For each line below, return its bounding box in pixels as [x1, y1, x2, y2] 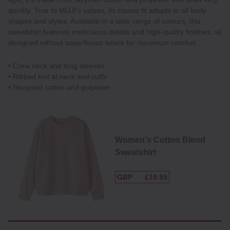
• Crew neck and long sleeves [8, 61, 104, 70]
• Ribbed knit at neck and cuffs [8, 72, 107, 81]
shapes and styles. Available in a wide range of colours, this [8, 16, 201, 25]
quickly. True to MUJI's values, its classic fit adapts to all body [8, 6, 206, 14]
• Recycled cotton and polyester [8, 83, 111, 91]
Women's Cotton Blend [115, 135, 205, 144]
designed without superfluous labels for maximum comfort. [8, 38, 198, 47]
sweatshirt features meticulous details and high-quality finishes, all [8, 27, 222, 36]
